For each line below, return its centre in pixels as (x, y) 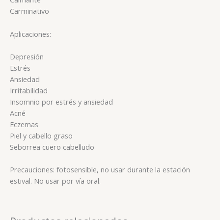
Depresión (27, 57)
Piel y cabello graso (41, 136)
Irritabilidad (29, 91)
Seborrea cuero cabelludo (52, 147)
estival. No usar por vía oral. (55, 181)
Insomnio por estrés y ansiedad (61, 102)
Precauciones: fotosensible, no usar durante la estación (100, 170)
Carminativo (29, 11)
